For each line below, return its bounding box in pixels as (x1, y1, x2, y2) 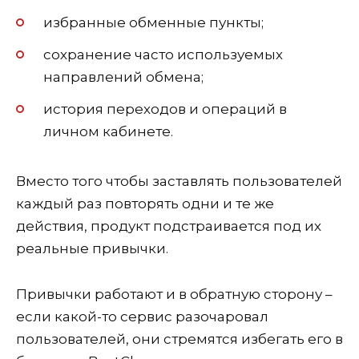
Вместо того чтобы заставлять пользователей (16, 173, 342, 189)
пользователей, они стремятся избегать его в (16, 330, 343, 347)
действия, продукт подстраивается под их (16, 218, 321, 234)
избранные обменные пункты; (43, 14, 264, 31)
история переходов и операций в (43, 101, 287, 117)
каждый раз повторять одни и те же (16, 196, 274, 212)
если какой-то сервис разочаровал (16, 308, 268, 325)
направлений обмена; (43, 69, 204, 86)
